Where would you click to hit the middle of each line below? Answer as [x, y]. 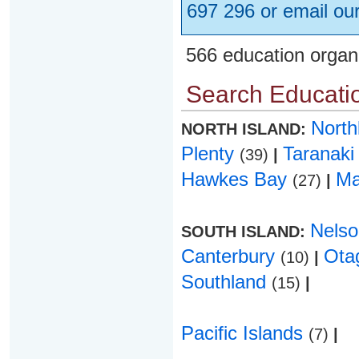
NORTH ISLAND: [246, 129]
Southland [226, 282]
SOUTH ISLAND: [245, 232]
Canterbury [230, 256]
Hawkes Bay [236, 179]
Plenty [210, 153]
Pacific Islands [244, 333]
